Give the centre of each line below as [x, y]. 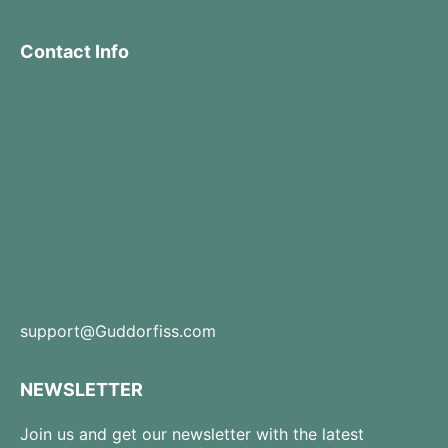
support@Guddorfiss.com [118, 331]
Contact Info [74, 51]
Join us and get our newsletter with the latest [192, 434]
